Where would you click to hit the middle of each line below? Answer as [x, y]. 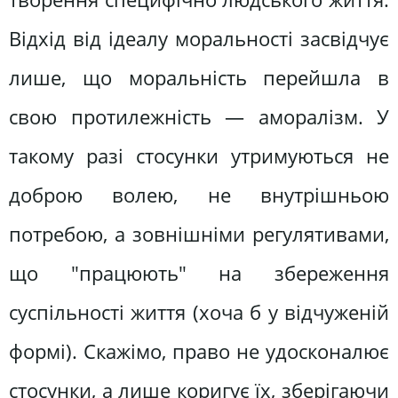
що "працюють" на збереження [199, 273]
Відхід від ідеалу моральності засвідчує [199, 38]
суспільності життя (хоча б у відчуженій [199, 312]
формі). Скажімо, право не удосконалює [199, 351]
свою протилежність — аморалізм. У [199, 116]
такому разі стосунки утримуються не [199, 155]
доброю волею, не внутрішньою [199, 195]
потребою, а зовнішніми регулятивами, [199, 234]
